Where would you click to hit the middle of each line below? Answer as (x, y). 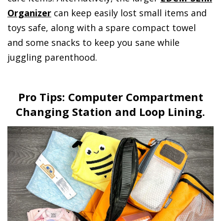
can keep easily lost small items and (129, 13)
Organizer (29, 13)
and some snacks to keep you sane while (93, 43)
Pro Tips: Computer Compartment (110, 97)
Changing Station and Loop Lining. (110, 112)
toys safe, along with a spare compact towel (102, 28)
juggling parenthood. (52, 57)
